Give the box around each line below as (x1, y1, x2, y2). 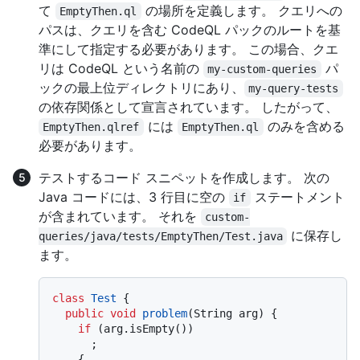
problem (142, 306, 187, 320)
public (65, 306, 104, 320)
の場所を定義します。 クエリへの (141, 2, 342, 18)
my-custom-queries (207, 62, 317, 76)
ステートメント (250, 188, 345, 205)
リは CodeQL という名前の (39, 59, 203, 76)
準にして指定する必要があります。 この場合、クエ (39, 40, 338, 57)
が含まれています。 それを (39, 207, 201, 224)
